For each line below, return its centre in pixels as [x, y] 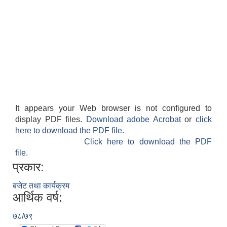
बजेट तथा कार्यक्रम [41, 186]
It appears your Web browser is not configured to [113, 108]
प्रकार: [28, 167]
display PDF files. [51, 120]
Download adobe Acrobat [135, 120]
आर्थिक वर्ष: [37, 198]
